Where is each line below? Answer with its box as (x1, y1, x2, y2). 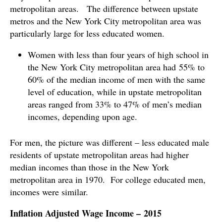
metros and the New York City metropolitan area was (10, 14, 201, 27)
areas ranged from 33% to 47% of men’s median (28, 98, 202, 110)
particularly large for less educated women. (10, 27, 165, 39)
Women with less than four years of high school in (28, 48, 209, 60)
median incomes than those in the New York (10, 161, 169, 173)
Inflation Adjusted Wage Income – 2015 (10, 206, 162, 220)
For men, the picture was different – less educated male (10, 136, 209, 148)
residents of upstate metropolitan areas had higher (10, 148, 189, 161)
